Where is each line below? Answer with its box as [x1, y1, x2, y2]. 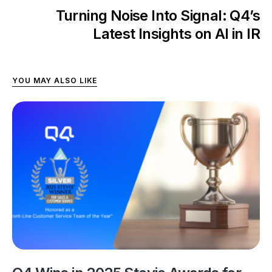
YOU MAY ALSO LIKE [12, 75, 98, 85]
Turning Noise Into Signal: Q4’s [55, 6, 260, 24]
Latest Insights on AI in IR [93, 24, 260, 42]
